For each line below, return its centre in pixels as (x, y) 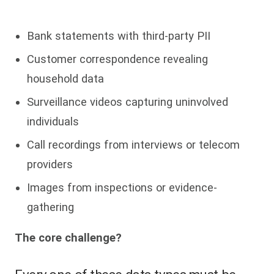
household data (65, 79)
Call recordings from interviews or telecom (133, 145)
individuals (53, 121)
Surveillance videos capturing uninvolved (128, 102)
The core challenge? (68, 238)
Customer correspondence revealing (117, 59)
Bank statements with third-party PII (119, 36)
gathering (50, 207)
